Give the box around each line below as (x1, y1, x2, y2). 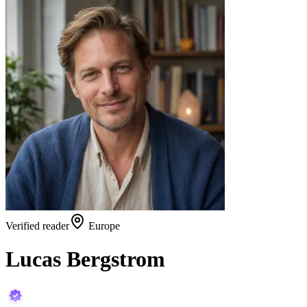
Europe (88, 220, 120, 232)
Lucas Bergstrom (5, 247, 165, 272)
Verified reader (5, 220, 69, 232)
